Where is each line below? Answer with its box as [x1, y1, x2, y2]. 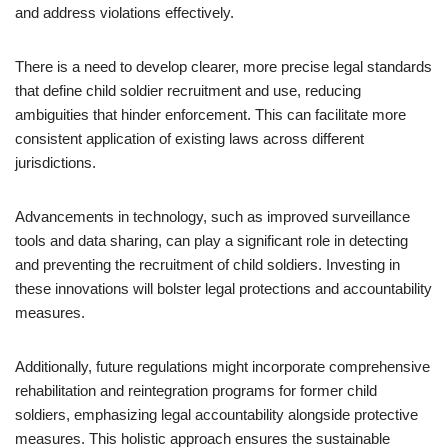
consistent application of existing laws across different [15, 130, 364, 147]
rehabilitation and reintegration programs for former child [15, 382, 377, 399]
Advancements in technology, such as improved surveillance [15, 208, 410, 225]
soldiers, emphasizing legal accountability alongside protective [15, 406, 418, 423]
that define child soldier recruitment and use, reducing [15, 82, 361, 99]
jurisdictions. [15, 154, 96, 171]
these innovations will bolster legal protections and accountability [15, 280, 432, 297]
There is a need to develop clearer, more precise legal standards [15, 58, 432, 75]
